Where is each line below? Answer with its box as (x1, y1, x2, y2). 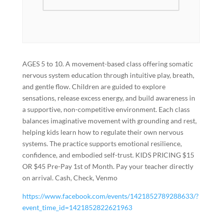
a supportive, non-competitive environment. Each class (22, 105, 190, 113)
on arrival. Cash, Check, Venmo (22, 173, 117, 182)
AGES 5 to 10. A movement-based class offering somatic (22, 59, 193, 68)
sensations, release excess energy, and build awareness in (22, 94, 195, 102)
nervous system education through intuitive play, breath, (22, 71, 194, 79)
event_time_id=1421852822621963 (22, 203, 132, 212)
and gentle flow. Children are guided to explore (22, 82, 166, 91)
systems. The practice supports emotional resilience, (22, 139, 182, 148)
